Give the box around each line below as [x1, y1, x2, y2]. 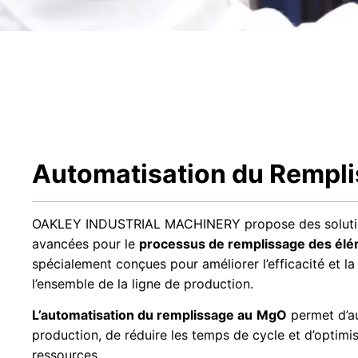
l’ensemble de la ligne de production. [32, 275, 253, 292]
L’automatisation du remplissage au [32, 307, 253, 324]
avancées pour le [32, 235, 139, 252]
